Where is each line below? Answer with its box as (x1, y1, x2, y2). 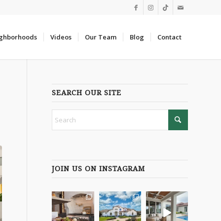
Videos (50, 33, 72, 41)
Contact (157, 33, 182, 41)
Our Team (85, 33, 116, 41)
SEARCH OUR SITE (52, 89, 122, 97)
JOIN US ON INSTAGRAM (52, 165, 146, 173)
